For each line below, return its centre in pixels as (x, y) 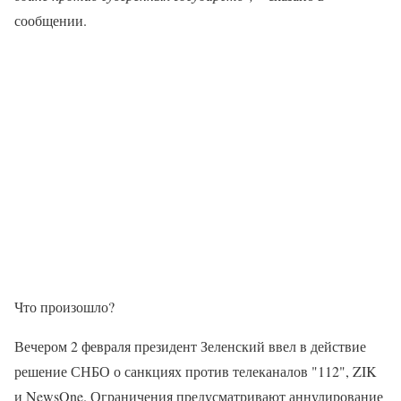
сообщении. (51, 20)
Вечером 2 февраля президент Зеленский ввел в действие (190, 346)
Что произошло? (64, 306)
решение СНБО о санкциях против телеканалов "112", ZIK (196, 371)
